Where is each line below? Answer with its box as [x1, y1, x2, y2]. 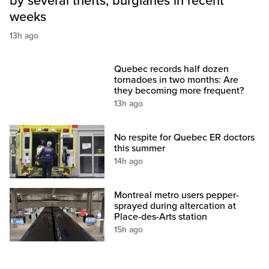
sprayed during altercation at [114, 200, 237, 213]
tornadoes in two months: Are [114, 74, 239, 86]
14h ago [114, 156, 144, 167]
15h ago [114, 225, 144, 235]
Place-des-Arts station [114, 211, 208, 223]
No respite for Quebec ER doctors [114, 131, 255, 144]
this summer [114, 142, 166, 155]
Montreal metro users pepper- [114, 189, 240, 202]
